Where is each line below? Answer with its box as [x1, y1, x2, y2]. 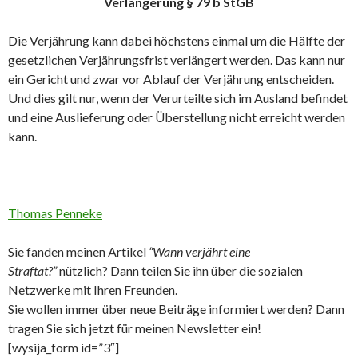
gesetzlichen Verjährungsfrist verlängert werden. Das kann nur [8, 52, 345, 68]
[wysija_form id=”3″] [8, 340, 119, 356]
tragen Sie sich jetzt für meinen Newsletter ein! [8, 320, 261, 336]
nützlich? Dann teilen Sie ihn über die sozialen [57, 263, 303, 279]
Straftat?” [8, 263, 57, 279]
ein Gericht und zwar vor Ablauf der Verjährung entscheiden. [8, 71, 334, 87]
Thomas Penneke [8, 205, 102, 221]
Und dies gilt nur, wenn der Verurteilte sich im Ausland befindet [8, 90, 348, 106]
